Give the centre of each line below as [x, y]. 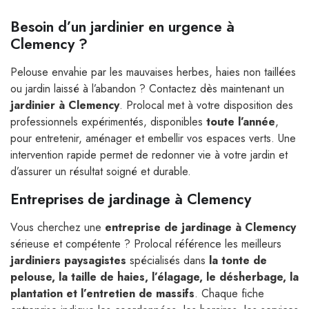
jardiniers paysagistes [68, 261]
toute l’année [241, 122]
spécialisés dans [168, 261]
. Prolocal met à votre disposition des [206, 106]
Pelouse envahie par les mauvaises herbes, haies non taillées [153, 72]
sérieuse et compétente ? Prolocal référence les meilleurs [146, 244]
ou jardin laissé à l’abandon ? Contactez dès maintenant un [147, 89]
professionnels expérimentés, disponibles [108, 122]
